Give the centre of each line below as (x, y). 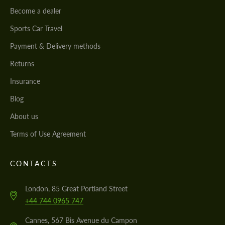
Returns (22, 64)
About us (24, 117)
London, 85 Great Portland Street (76, 189)
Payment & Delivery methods (55, 46)
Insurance (25, 81)
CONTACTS (34, 164)
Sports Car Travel (36, 29)
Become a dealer (36, 11)
